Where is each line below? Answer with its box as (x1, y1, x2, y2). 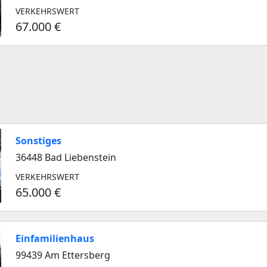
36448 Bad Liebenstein (15, 151, 116, 164)
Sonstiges (15, 134, 61, 147)
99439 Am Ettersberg (15, 249, 110, 262)
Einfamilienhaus (15, 232, 94, 245)
